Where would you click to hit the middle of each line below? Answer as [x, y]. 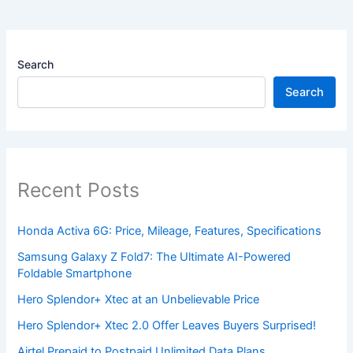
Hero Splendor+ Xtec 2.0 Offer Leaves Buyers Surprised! [167, 326]
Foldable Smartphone [75, 274]
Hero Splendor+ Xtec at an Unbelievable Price [139, 300]
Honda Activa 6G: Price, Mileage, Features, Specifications [170, 231]
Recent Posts [79, 190]
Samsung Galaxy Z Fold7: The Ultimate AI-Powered [154, 257]
